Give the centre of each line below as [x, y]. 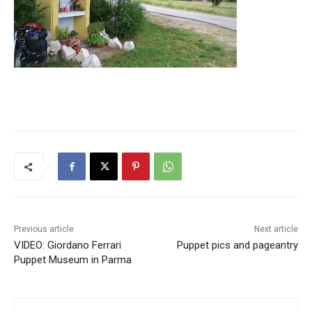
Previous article [44, 229]
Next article [276, 229]
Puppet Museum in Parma [73, 260]
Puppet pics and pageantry [237, 245]
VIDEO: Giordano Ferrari [68, 245]
